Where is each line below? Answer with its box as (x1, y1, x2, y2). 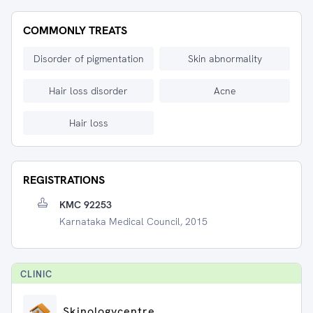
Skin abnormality (187, 52, 262, 65)
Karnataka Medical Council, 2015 (59, 215, 208, 228)
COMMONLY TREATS (23, 23, 127, 38)
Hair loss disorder (49, 85, 128, 97)
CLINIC (20, 268, 52, 280)
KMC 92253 (59, 198, 112, 211)
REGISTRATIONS (23, 173, 105, 187)
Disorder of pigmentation (33, 52, 144, 65)
